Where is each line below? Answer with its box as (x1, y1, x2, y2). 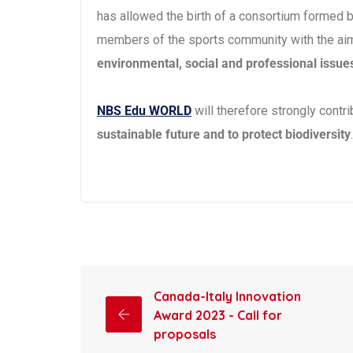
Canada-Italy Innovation (154, 288, 301, 304)
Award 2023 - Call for (154, 307, 282, 323)
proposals (154, 325, 216, 342)
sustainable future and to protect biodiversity (97, 126, 351, 142)
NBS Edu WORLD (97, 102, 191, 118)
